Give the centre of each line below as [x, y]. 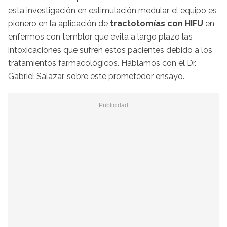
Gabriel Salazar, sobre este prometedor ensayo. [96, 76]
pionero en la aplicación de [59, 23]
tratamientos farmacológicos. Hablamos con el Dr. [102, 63]
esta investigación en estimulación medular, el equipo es [112, 10]
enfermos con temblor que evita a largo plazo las [100, 36]
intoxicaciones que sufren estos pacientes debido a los [110, 50]
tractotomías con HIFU [157, 23]
